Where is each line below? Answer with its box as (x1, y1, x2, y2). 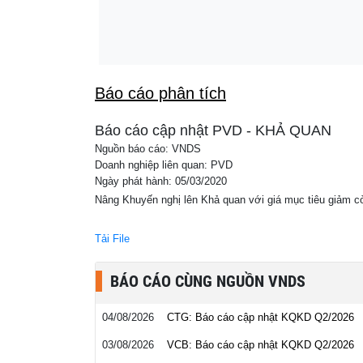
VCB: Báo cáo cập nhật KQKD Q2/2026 (167, 339, 354, 351)
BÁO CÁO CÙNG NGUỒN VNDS (110, 271, 305, 291)
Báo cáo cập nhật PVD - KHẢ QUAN (95, 122, 331, 139)
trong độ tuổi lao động (163, 14, 263, 26)
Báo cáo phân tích (95, 84, 226, 102)
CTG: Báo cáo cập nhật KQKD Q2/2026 (167, 311, 354, 323)
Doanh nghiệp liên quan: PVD (95, 160, 233, 171)
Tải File (95, 233, 130, 245)
